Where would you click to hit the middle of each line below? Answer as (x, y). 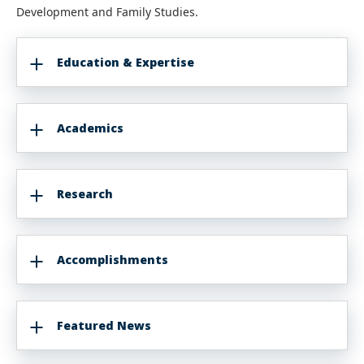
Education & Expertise (126, 62)
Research (85, 194)
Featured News (104, 325)
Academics (90, 128)
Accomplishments (113, 260)
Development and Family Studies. (109, 12)
